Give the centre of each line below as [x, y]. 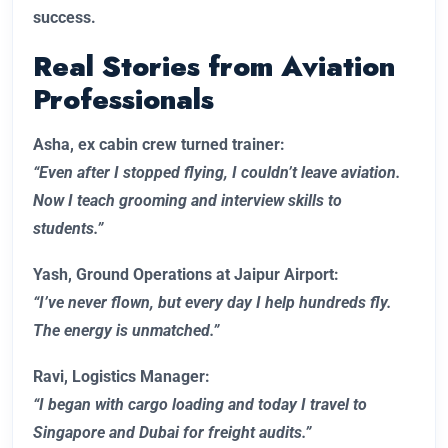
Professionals [123, 100]
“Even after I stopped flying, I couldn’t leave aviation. [217, 173]
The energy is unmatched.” [126, 331]
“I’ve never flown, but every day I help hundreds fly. [212, 303]
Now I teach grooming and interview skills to [187, 201]
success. [64, 18]
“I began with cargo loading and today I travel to [200, 405]
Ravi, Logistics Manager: [121, 377]
